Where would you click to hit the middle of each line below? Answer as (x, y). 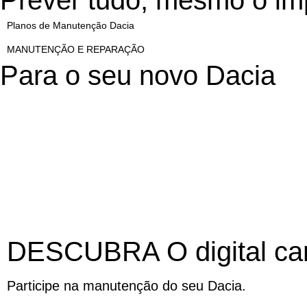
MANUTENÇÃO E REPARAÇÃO (76, 50)
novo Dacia (207, 76)
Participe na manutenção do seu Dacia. (126, 286)
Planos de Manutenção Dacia (71, 26)
